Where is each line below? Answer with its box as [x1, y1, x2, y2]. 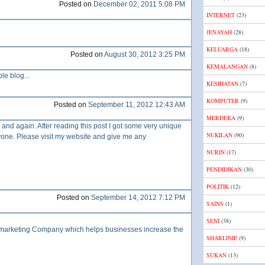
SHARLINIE [206, 234, 237, 242]
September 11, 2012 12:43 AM [88, 101, 185, 109]
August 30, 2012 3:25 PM [104, 50, 185, 59]
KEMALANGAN [206, 62, 248, 70]
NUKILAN [206, 131, 232, 139]
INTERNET [206, 11, 235, 19]
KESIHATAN [206, 79, 238, 88]
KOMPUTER [206, 96, 239, 105]
